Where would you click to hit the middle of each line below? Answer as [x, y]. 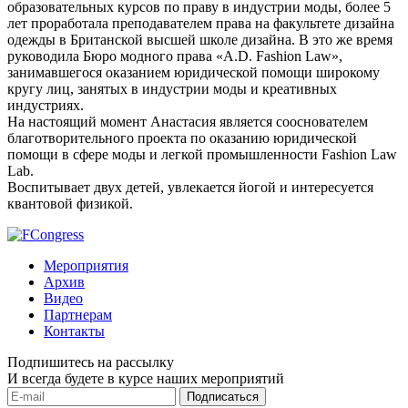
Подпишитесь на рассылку [91, 362]
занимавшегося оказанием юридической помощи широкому [194, 72]
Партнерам [78, 314]
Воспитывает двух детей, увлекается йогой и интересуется [190, 187]
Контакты [74, 331]
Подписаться [223, 396]
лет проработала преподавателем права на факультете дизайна [201, 23]
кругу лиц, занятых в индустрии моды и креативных [172, 88]
